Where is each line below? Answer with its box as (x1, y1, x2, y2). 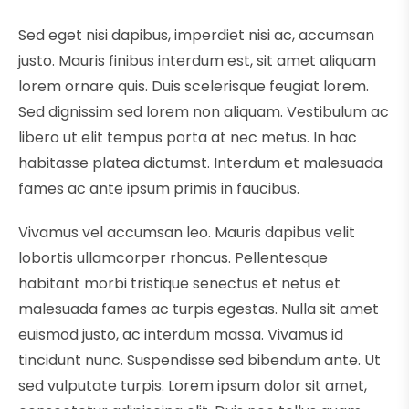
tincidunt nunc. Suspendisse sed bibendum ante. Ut (18, 350, 381, 372)
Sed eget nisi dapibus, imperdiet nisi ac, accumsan (18, 25, 374, 47)
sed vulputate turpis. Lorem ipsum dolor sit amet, (18, 375, 367, 397)
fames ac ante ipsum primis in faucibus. (18, 178, 299, 200)
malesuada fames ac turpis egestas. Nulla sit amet (18, 299, 379, 320)
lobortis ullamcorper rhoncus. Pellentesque (18, 247, 328, 269)
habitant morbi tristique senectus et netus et (18, 273, 341, 295)
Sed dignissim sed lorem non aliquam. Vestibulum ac (18, 101, 389, 123)
